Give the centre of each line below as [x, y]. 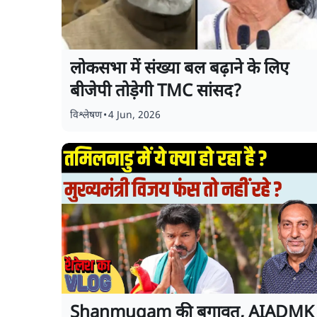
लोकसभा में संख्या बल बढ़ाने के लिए [179, 69]
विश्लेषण [86, 116]
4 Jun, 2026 [134, 116]
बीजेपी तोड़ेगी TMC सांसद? [156, 92]
